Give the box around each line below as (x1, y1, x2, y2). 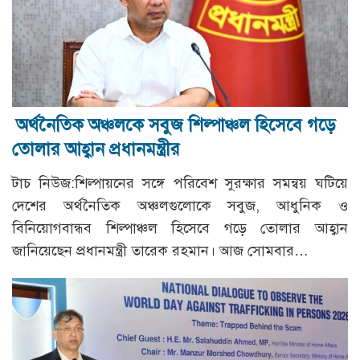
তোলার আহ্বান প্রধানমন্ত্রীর (12, 137, 180, 160)
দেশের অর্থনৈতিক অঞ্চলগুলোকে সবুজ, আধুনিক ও (12, 196, 348, 215)
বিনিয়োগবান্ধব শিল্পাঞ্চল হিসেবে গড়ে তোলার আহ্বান (12, 219, 348, 237)
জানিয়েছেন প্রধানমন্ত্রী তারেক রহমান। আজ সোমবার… (12, 241, 309, 260)
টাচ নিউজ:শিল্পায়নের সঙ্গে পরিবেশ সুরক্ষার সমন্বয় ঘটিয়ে (12, 174, 348, 192)
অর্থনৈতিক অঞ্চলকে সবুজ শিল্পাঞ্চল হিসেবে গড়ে (16, 113, 336, 136)
